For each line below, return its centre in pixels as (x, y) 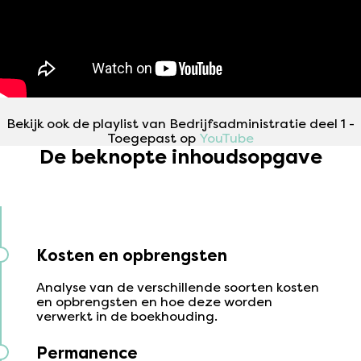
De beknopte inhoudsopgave (180, 158)
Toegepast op (153, 139)
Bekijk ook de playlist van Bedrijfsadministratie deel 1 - (180, 124)
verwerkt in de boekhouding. (127, 316)
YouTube (226, 139)
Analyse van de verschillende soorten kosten (177, 287)
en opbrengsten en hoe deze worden (154, 301)
